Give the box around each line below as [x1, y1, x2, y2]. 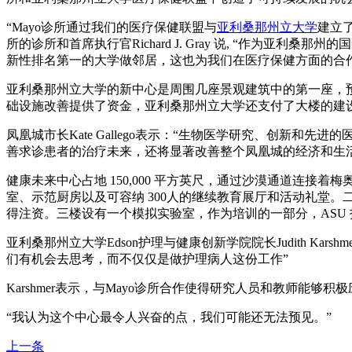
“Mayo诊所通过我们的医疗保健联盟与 [6, 20, 217, 34]
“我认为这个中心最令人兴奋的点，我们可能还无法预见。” [6, 310, 335, 324]
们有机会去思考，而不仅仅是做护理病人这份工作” [6, 251, 288, 266]
